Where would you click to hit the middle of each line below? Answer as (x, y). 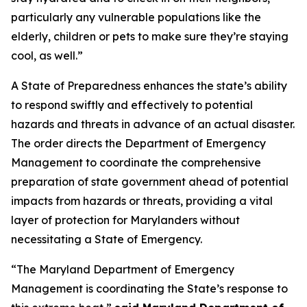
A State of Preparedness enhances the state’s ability (149, 86)
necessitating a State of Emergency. (107, 239)
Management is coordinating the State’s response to (149, 288)
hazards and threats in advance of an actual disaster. (153, 124)
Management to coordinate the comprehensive (136, 162)
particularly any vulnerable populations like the (136, 17)
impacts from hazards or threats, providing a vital (142, 201)
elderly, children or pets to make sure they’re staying (150, 36)
